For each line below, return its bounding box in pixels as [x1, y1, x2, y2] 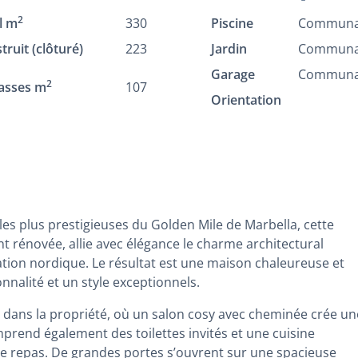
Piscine [210, 14, 253, 32]
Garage [210, 66, 255, 83]
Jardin [210, 40, 247, 58]
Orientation [210, 91, 281, 109]
